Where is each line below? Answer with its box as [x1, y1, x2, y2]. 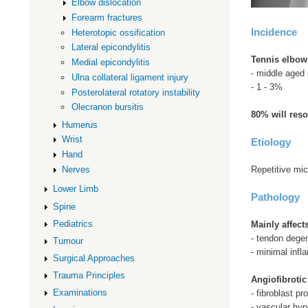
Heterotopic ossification [71, 27, 166, 38]
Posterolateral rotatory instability [71, 87, 201, 98]
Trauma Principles [52, 270, 125, 281]
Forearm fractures [71, 12, 143, 23]
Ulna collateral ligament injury [71, 71, 189, 82]
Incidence [250, 25, 297, 38]
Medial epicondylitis [71, 57, 151, 68]
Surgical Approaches [52, 252, 135, 263]
